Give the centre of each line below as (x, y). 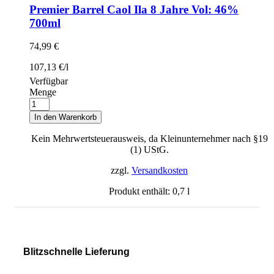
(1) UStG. (149, 150)
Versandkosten (160, 171)
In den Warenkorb (65, 117)
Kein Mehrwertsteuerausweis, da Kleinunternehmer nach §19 (149, 139)
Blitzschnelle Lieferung (76, 252)
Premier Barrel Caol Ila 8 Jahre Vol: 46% (134, 9)
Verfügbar (49, 81)
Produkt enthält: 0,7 (148, 191)
